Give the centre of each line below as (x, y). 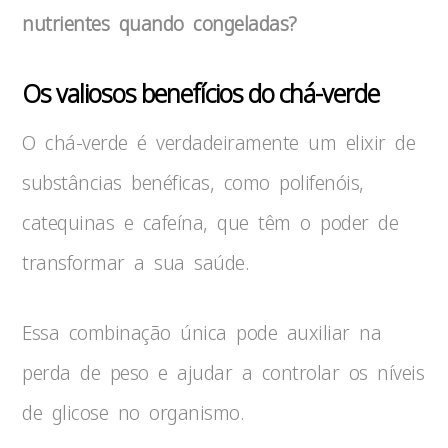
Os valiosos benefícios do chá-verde (201, 93)
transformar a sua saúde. (135, 262)
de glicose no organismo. (133, 412)
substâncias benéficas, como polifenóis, (193, 182)
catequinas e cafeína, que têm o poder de (210, 222)
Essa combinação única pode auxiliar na (202, 332)
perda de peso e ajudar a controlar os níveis (223, 372)
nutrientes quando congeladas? (159, 23)
